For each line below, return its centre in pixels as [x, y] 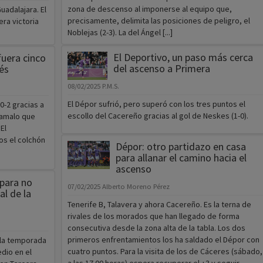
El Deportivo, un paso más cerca [183, 58]
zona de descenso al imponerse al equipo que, [149, 9]
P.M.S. [110, 86]
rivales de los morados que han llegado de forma [153, 216]
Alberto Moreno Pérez [136, 187]
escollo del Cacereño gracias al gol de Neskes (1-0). [158, 116]
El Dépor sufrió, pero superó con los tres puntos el [156, 104]
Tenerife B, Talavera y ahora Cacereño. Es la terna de [159, 205]
